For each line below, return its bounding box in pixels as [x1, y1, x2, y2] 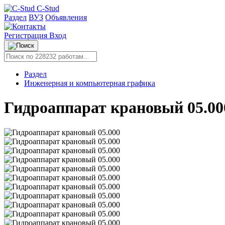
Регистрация [4, 31, 49, 40]
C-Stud [37, 4, 59, 13]
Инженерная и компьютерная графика [24, 79, 155, 87]
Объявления [45, 13, 87, 22]
